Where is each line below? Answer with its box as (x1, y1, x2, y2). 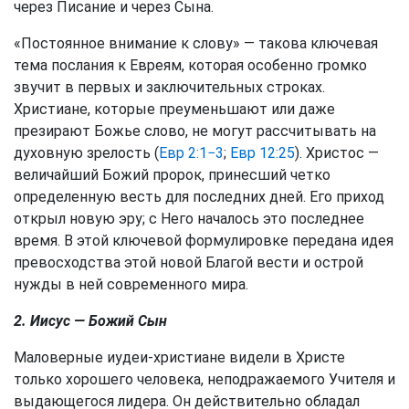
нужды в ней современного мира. (14, 276, 248, 293)
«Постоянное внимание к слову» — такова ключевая (14, 35, 378, 52)
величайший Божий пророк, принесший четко (14, 166, 330, 184)
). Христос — (295, 144, 379, 162)
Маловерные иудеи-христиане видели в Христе (14, 349, 345, 366)
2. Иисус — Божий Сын (14, 312, 167, 330)
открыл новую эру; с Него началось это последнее (14, 210, 364, 227)
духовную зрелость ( (14, 144, 159, 162)
